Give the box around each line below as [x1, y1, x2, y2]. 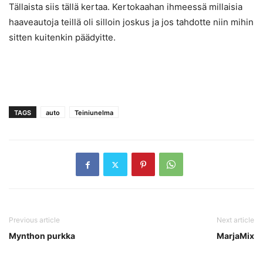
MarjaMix [217, 231, 254, 241]
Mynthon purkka [9, 231, 75, 241]
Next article [217, 215, 254, 225]
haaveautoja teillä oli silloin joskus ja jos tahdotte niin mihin [9, 16, 254, 28]
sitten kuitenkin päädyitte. [9, 32, 116, 43]
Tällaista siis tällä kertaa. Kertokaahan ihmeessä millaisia [9, 1, 242, 13]
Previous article [9, 215, 60, 225]
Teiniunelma [75, 109, 113, 117]
